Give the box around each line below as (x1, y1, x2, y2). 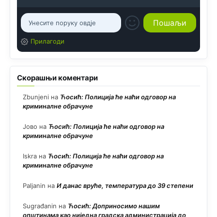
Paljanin (23, 181, 46, 189)
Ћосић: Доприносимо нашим (68, 201, 160, 210)
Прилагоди (30, 37, 64, 46)
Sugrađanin (23, 201, 57, 210)
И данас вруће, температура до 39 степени (57, 181, 193, 189)
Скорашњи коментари (17, 73, 98, 82)
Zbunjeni (23, 93, 49, 101)
